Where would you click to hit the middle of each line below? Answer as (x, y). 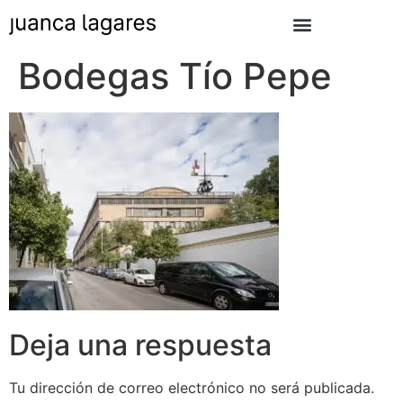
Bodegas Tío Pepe (175, 76)
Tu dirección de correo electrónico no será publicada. (192, 388)
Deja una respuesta (140, 345)
